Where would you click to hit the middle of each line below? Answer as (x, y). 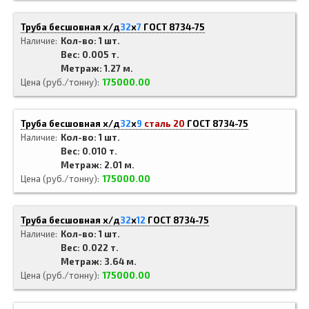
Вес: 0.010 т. (89, 151)
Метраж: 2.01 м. (98, 165)
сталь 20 (165, 123)
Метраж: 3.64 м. (99, 261)
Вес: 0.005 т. (90, 54)
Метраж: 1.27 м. (97, 68)
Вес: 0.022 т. (90, 248)
